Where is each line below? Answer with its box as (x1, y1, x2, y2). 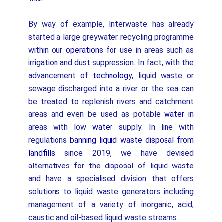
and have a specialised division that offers (28, 174, 194, 183)
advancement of (28, 71, 93, 80)
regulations (28, 135, 70, 145)
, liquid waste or (132, 71, 194, 80)
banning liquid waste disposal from (70, 135, 194, 145)
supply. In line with (112, 122, 194, 132)
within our (28, 45, 66, 55)
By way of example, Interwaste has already (28, 19, 194, 29)
